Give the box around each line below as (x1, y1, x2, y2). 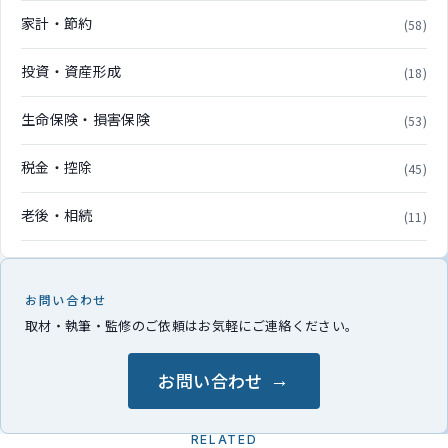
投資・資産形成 (21, 60, 122, 81)
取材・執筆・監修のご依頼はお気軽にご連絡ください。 (25, 315, 359, 335)
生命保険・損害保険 (21, 108, 151, 129)
